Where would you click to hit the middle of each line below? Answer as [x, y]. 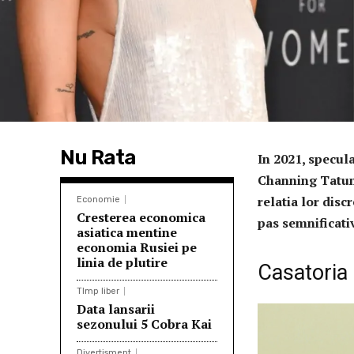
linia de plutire [122, 263]
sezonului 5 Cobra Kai [144, 324]
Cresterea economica [141, 218]
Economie [98, 200]
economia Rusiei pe [137, 248]
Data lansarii [116, 309]
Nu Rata [98, 158]
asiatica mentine [127, 233]
